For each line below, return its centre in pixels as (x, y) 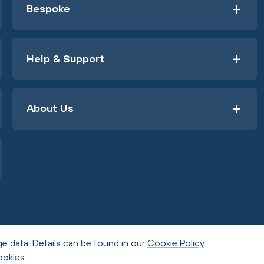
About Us (50, 108)
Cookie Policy (176, 243)
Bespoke (48, 9)
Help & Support (65, 58)
